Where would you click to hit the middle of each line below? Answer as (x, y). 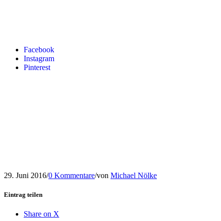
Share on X (41, 214)
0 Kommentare (72, 175)
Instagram (39, 58)
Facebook (39, 50)
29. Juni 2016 (25, 175)
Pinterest (37, 67)
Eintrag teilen (23, 194)
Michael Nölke (134, 175)
